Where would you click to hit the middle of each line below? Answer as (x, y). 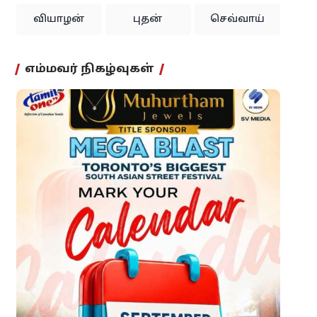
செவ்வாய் (237, 20)
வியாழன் (59, 20)
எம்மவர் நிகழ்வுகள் (89, 70)
